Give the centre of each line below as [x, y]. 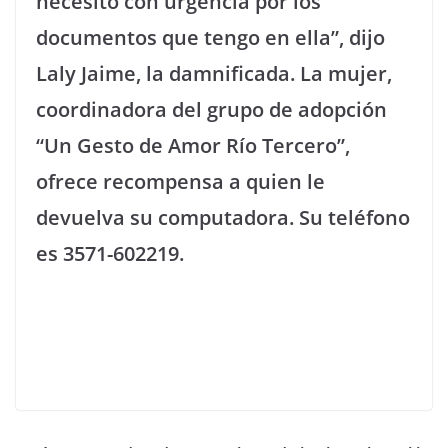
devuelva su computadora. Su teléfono [223, 217]
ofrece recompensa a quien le [180, 181]
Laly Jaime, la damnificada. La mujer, [214, 73]
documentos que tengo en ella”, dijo [210, 37]
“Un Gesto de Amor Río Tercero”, [193, 145]
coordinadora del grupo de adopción [211, 109]
